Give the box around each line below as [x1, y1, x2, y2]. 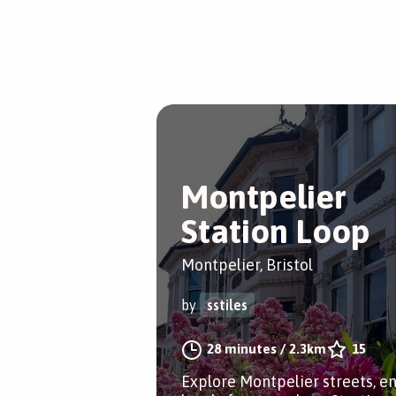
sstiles [207, 297, 247, 313]
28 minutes [207, 341, 277, 356]
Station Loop [181, 212, 370, 250]
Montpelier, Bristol [181, 255, 313, 274]
